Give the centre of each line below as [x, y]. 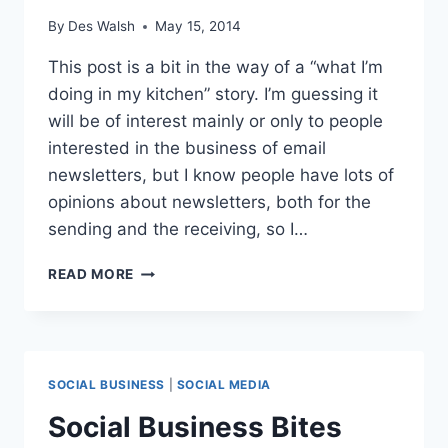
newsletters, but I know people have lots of [221, 175]
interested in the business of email [187, 148]
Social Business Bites [195, 427]
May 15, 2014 [198, 26]
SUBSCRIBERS [184, 290]
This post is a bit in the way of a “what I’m [215, 67]
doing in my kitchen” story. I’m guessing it [213, 94]
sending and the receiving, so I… [178, 229]
